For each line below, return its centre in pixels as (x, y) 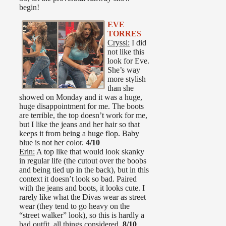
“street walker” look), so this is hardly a (82, 215)
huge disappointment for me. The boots (81, 106)
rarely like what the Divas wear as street (82, 197)
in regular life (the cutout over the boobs (83, 161)
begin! (29, 8)
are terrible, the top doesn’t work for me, (83, 116)
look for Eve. (128, 61)
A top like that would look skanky (90, 152)
